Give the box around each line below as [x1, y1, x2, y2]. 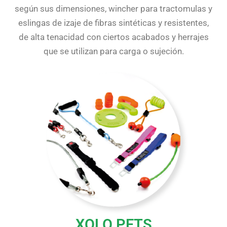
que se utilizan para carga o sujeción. [43, 46, 184, 56]
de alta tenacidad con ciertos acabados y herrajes [18, 31, 209, 42]
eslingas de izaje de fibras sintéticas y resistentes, [18, 17, 209, 28]
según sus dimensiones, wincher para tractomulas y [15, 3, 212, 14]
